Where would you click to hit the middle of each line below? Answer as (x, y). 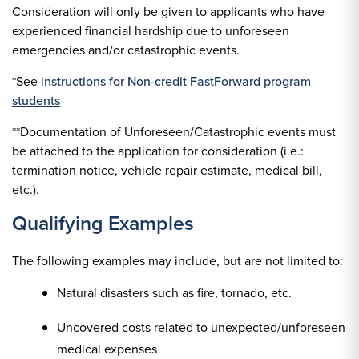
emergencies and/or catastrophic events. (126, 50)
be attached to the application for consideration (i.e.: (158, 151)
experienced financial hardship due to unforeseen (151, 31)
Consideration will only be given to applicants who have (168, 12)
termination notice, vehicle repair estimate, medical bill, (167, 170)
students (36, 101)
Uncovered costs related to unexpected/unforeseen (201, 327)
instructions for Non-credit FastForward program (176, 81)
